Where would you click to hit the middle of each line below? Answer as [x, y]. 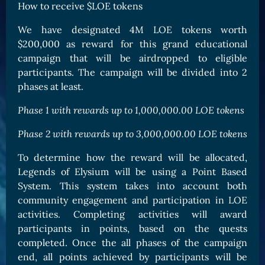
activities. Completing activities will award [132, 214]
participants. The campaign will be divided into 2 [132, 72]
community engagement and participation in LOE [132, 200]
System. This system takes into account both [132, 186]
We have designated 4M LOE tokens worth [132, 30]
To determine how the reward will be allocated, [132, 158]
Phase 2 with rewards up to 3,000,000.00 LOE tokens [132, 134]
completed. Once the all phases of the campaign [132, 243]
